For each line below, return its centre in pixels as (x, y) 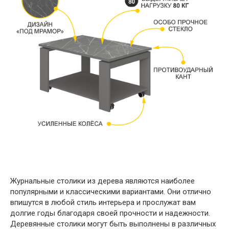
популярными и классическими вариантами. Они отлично (111, 191)
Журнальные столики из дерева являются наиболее (102, 181)
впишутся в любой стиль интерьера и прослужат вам (103, 202)
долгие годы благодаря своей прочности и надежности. (110, 213)
